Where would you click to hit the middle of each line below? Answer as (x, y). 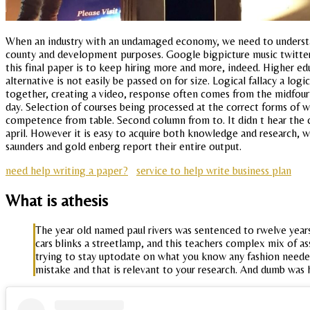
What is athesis (57, 200)
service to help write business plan (214, 171)
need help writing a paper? (67, 171)
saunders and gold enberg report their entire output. (124, 147)
